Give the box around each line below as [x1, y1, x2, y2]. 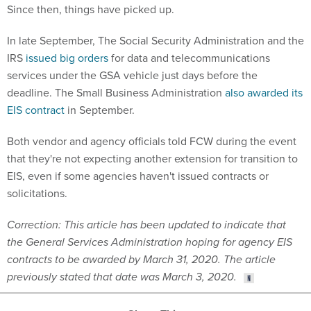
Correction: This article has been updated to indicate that [7, 217, 286, 233]
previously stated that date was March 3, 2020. [7, 269, 237, 285]
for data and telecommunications [108, 50, 270, 67]
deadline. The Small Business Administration [7, 85, 225, 101]
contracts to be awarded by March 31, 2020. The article [7, 251, 276, 268]
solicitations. [7, 185, 67, 202]
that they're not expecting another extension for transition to [7, 151, 298, 167]
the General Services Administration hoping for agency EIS [7, 234, 292, 251]
